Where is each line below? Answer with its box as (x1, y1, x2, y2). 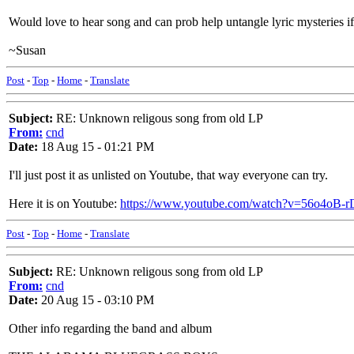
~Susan (9, 43, 46, 57)
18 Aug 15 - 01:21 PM (38, 140, 154, 153)
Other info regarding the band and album (9, 322, 212, 335)
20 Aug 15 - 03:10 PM (38, 293, 154, 307)
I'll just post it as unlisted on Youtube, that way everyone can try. (9, 168, 328, 182)
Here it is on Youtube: (9, 197, 120, 210)
